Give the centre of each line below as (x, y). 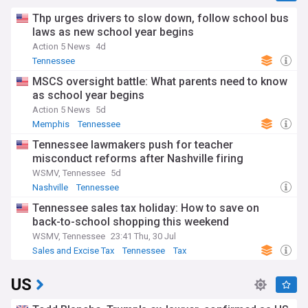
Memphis (51, 124)
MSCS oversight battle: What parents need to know (160, 82)
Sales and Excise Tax (73, 251)
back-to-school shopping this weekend (131, 222)
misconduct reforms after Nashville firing (138, 159)
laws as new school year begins (113, 32)
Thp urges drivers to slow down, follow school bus (161, 19)
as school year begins (88, 96)
